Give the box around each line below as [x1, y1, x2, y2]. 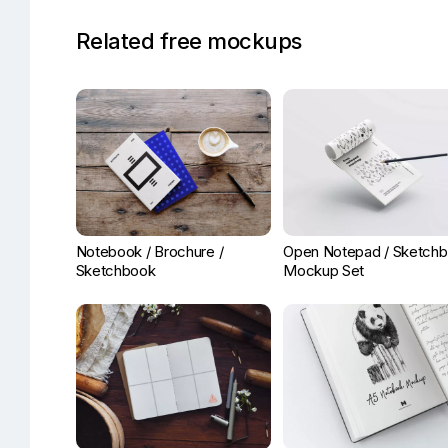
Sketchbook [75, 260, 156, 280]
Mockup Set [283, 260, 365, 280]
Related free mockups [75, 28, 302, 55]
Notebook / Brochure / [75, 241, 224, 261]
